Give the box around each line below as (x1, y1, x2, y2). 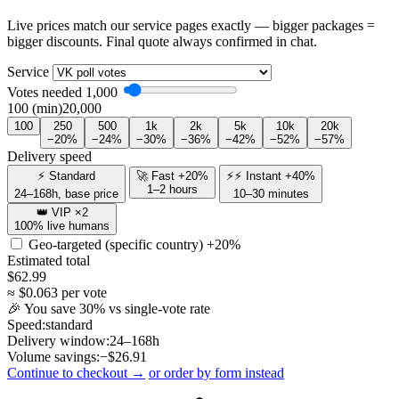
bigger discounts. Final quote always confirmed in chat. (7, 33, 317, 49)
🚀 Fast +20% (136, 168, 208, 183)
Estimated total (7, 252, 90, 268)
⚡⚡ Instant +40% (226, 168, 315, 183)
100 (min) (7, 100, 62, 116)
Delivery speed (7, 148, 92, 164)
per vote (58, 284, 107, 300)
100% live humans (14, 218, 110, 232)
